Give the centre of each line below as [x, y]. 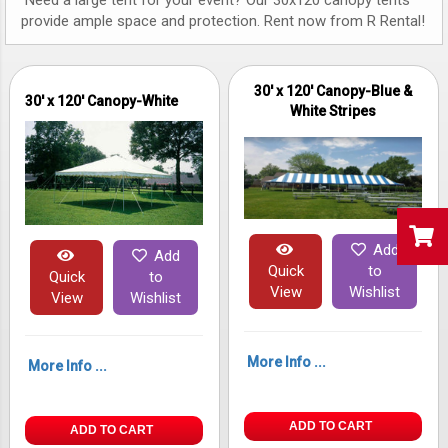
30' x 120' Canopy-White [102, 100]
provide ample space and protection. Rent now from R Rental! [223, 21]
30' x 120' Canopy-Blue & [333, 90]
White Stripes [333, 110]
